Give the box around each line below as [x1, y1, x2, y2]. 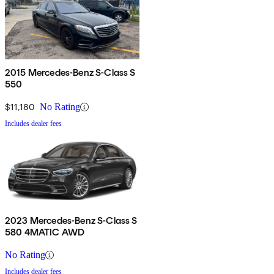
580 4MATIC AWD [5, 226, 85, 239]
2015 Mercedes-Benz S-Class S [5, 67, 136, 79]
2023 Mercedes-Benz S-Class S [5, 215, 138, 227]
